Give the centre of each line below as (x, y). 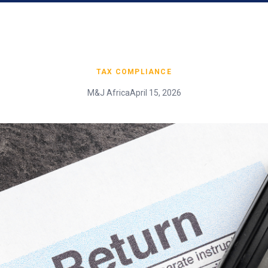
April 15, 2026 (155, 93)
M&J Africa (108, 93)
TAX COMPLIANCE (134, 72)
